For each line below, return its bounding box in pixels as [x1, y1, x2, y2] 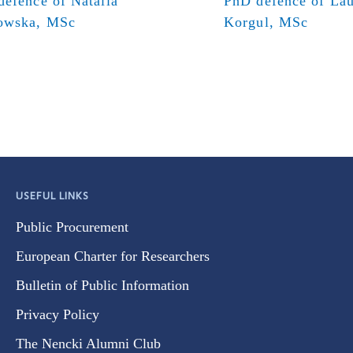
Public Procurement [16, 218, 128, 235]
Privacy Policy [16, 306, 99, 322]
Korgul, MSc [224, 13, 309, 30]
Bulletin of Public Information [16, 277, 189, 293]
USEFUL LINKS [16, 187, 89, 206]
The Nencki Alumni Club [16, 335, 161, 351]
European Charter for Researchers [16, 247, 210, 264]
